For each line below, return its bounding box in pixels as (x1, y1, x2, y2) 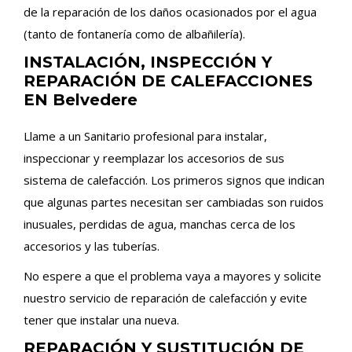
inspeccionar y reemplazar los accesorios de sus (24, 150, 284, 166)
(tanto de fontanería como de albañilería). (24, 26, 245, 42)
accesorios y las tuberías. (24, 238, 159, 254)
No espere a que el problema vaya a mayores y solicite (24, 268, 321, 284)
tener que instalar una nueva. (24, 312, 179, 328)
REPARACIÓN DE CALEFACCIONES (24, 71, 313, 90)
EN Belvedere (24, 90, 137, 109)
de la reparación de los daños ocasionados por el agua (24, 4, 317, 20)
